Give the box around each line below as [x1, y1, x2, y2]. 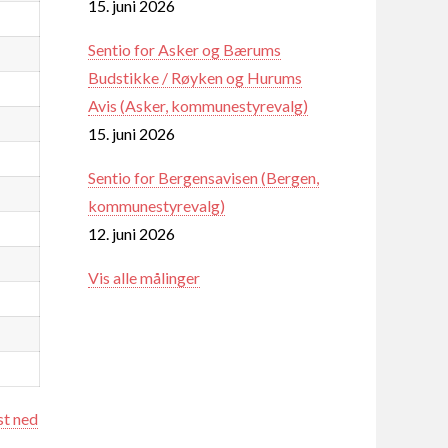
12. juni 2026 [88, 223, 175, 243]
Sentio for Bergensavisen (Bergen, [88, 167, 319, 187]
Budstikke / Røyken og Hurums [88, 67, 302, 87]
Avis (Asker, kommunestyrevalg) [88, 95, 308, 115]
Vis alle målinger [88, 267, 200, 287]
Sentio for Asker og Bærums [88, 39, 281, 59]
